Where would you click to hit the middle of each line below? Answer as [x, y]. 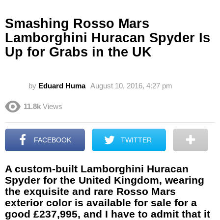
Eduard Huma [62, 86]
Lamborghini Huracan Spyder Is [108, 38]
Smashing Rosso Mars [77, 24]
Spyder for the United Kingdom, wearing [105, 180]
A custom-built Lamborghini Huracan [97, 168]
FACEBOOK [53, 140]
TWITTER [137, 140]
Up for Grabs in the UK [78, 52]
